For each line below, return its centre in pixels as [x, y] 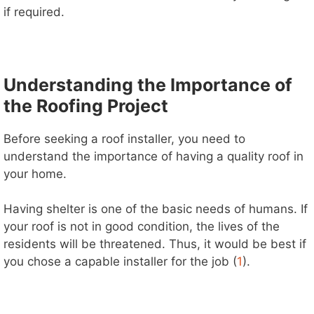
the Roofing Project [86, 105]
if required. [34, 12]
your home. [35, 173]
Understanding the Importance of [148, 84]
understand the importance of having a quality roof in [153, 156]
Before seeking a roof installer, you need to [124, 138]
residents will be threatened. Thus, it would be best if [155, 244]
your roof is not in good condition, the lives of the [142, 227]
